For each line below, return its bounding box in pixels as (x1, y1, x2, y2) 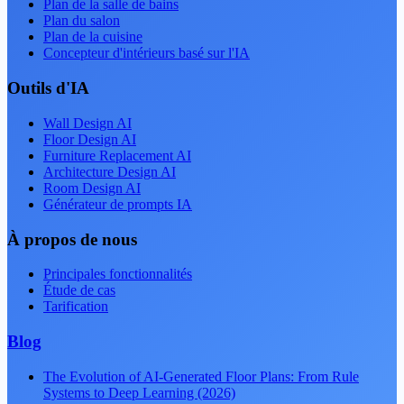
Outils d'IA (7, 78, 89, 98)
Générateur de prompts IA (43, 196, 192, 212)
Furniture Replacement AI (43, 147, 191, 163)
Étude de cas (43, 282, 115, 298)
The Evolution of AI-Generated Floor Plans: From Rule (43, 368, 359, 384)
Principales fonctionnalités (43, 266, 192, 282)
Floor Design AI (43, 131, 136, 147)
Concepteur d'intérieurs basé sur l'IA (43, 45, 250, 61)
